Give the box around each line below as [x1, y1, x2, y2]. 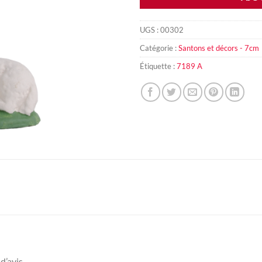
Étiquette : [140, 61, 177, 71]
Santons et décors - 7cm [178, 43, 259, 53]
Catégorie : [140, 43, 178, 53]
